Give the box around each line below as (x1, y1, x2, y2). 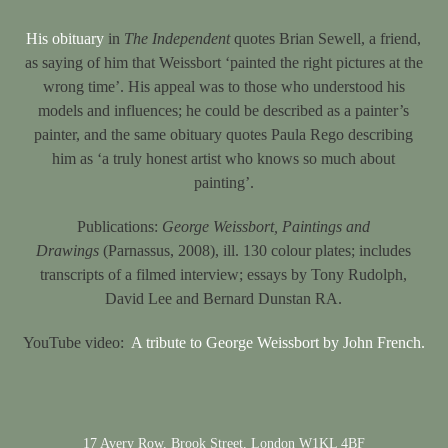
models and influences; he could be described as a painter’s (38, 102, 410, 119)
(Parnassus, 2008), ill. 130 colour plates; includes (99, 242, 412, 259)
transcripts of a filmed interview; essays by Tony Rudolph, (40, 266, 408, 283)
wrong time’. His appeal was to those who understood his (42, 78, 405, 95)
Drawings (36, 242, 100, 259)
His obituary (26, 30, 105, 47)
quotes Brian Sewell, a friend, (234, 30, 422, 47)
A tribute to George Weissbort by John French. (130, 334, 425, 351)
